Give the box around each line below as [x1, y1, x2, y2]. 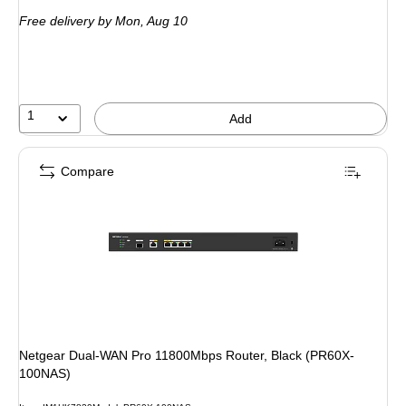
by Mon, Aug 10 [94, 14, 188, 28]
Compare [61, 164, 114, 179]
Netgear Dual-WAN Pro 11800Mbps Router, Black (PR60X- [19, 348, 354, 362]
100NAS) [19, 366, 71, 381]
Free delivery [19, 14, 94, 28]
